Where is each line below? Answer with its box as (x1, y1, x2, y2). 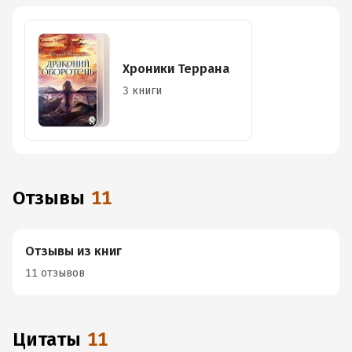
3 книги (123, 84, 162, 97)
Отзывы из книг (25, 244, 122, 258)
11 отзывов (25, 266, 85, 280)
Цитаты (26, 328, 81, 350)
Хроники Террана (123, 61, 229, 76)
